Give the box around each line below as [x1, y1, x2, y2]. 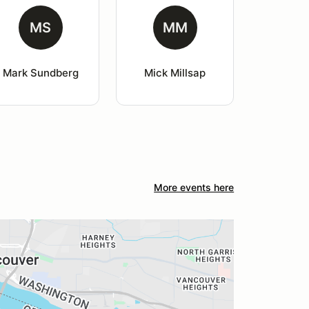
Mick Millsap [144, 66, 206, 79]
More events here [154, 181, 235, 193]
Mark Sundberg [2, 66, 79, 79]
